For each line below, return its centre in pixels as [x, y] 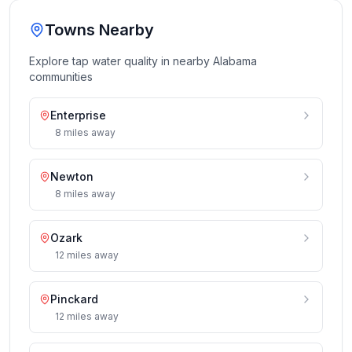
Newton [72, 176]
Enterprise [78, 115]
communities [61, 77]
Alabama [235, 61]
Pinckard [74, 299]
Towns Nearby [99, 30]
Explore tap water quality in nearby [121, 61]
